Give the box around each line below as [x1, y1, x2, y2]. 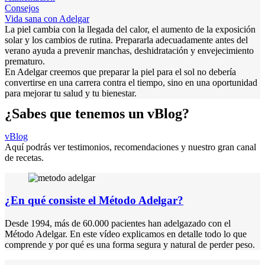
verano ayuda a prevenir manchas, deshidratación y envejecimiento [5, 46, 254, 56]
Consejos [5, 3, 39, 14]
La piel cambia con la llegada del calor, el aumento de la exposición [5, 24, 256, 35]
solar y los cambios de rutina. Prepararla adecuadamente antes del [5, 35, 248, 46]
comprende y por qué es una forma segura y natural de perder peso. [5, 239, 255, 250]
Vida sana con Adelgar [5, 14, 89, 24]
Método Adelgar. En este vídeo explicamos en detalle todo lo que [5, 228, 247, 239]
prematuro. [5, 56, 45, 67]
